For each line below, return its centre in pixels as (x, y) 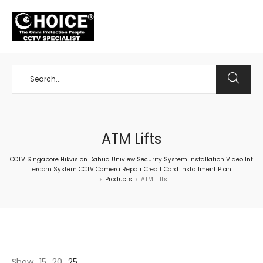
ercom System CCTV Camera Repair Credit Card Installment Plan (131, 169)
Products (118, 179)
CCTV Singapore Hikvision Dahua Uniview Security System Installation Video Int (131, 159)
